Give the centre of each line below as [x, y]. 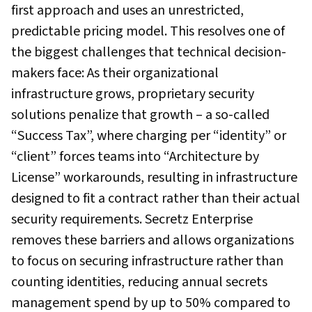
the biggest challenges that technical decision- [149, 52]
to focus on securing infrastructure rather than [147, 261]
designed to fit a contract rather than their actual [156, 198]
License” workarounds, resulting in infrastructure [154, 178]
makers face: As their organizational [115, 73]
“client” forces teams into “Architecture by [135, 157]
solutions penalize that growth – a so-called [140, 115]
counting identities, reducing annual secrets [139, 282]
